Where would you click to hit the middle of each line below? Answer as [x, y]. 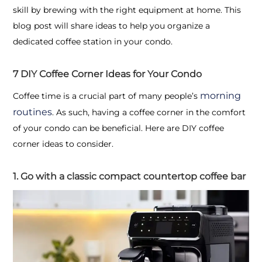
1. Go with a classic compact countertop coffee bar [129, 176]
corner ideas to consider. [63, 144]
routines [32, 112]
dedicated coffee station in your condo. [93, 41]
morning [220, 95]
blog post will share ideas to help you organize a [111, 25]
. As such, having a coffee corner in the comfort [149, 112]
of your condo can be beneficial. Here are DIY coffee [118, 128]
